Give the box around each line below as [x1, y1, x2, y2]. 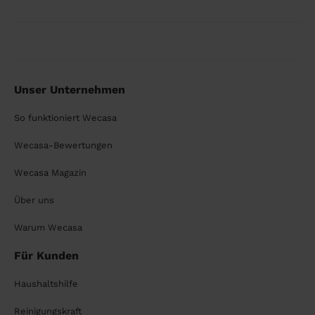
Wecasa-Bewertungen [14, 140, 112, 151]
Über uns [14, 195, 54, 206]
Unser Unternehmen [14, 83, 125, 97]
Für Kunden [14, 249, 79, 263]
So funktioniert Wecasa [14, 112, 117, 124]
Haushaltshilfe [14, 278, 78, 290]
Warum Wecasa [14, 222, 82, 233]
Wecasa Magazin [14, 167, 86, 179]
